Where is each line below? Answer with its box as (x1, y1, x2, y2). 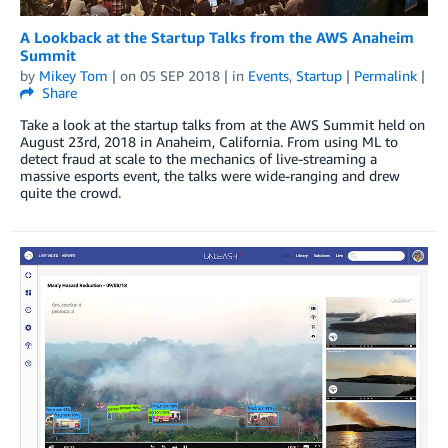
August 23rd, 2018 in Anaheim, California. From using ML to (20, 133, 398, 151)
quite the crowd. (20, 184, 121, 202)
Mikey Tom (39, 67, 108, 85)
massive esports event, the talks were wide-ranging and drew (20, 167, 400, 185)
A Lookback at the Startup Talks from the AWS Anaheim (20, 28, 414, 47)
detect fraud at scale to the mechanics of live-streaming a (20, 150, 377, 168)
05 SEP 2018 (140, 67, 220, 85)
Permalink (354, 67, 417, 85)
